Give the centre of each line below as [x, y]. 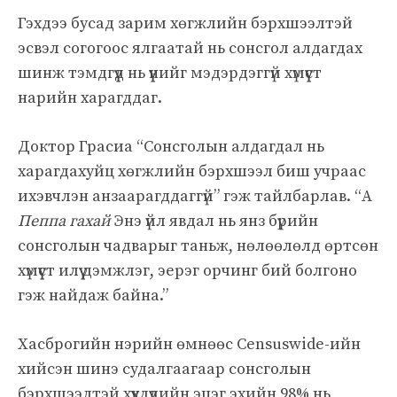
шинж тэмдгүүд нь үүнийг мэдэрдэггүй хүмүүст [170, 73]
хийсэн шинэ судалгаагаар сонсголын [164, 369]
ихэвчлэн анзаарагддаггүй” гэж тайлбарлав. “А [195, 196]
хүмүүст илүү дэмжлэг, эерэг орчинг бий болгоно [187, 270]
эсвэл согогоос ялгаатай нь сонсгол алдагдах [190, 48]
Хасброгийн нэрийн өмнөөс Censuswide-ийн [189, 344]
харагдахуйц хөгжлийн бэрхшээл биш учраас [192, 171]
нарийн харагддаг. [90, 97]
